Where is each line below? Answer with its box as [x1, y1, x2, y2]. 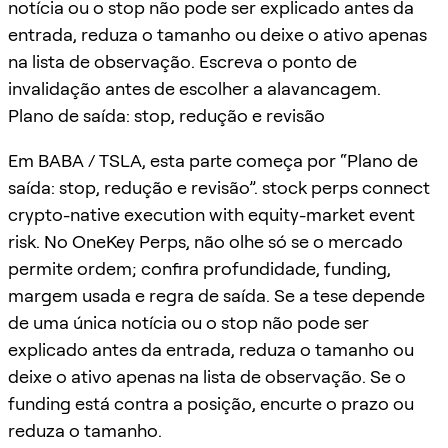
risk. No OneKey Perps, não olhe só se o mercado [8, 230, 403, 252]
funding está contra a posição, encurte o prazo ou [8, 392, 414, 414]
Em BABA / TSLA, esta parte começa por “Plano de [8, 149, 418, 171]
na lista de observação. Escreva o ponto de [8, 50, 357, 72]
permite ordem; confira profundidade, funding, [8, 257, 391, 279]
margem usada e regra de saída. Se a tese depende [8, 284, 425, 306]
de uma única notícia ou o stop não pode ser [8, 311, 369, 333]
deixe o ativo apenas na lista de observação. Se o [8, 365, 406, 387]
